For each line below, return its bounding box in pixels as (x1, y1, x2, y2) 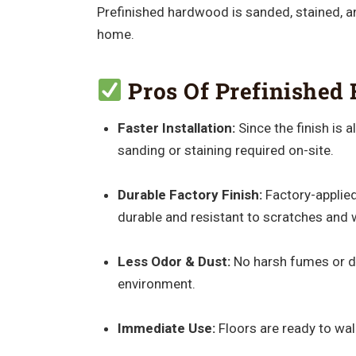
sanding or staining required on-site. (117, 141, 334, 158)
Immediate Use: (117, 319, 215, 336)
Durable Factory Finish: (117, 186, 262, 203)
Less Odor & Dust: (117, 253, 230, 269)
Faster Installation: (117, 119, 235, 136)
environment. (117, 275, 195, 292)
